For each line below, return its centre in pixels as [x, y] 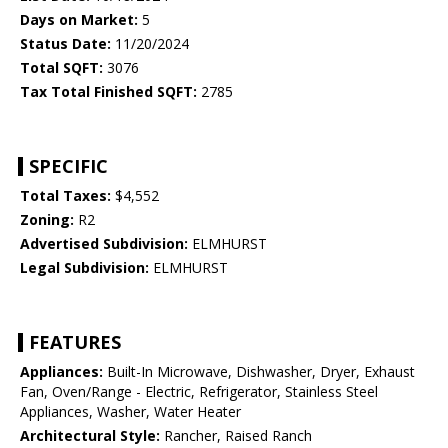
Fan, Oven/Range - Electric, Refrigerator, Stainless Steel [199, 392]
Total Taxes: [65, 196]
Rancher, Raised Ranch [236, 436]
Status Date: [65, 44]
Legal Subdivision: [84, 268]
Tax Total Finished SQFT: [108, 92]
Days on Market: [79, 20]
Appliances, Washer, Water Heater [130, 412]
